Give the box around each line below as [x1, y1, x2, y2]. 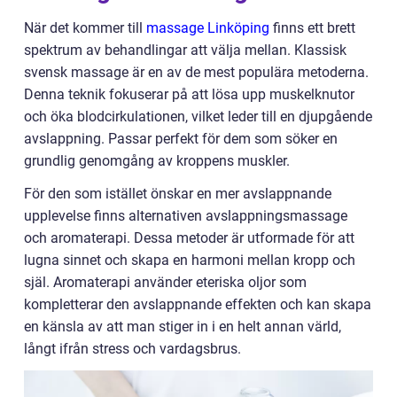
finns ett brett [269, 19, 355, 36]
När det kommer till [24, 19, 146, 36]
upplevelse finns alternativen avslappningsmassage [24, 207, 347, 224]
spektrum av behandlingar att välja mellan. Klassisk [24, 42, 346, 58]
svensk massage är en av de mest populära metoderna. [24, 64, 369, 81]
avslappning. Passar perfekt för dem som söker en [24, 130, 338, 147]
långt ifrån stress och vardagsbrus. [24, 340, 241, 357]
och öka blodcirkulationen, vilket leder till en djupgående [24, 108, 372, 125]
